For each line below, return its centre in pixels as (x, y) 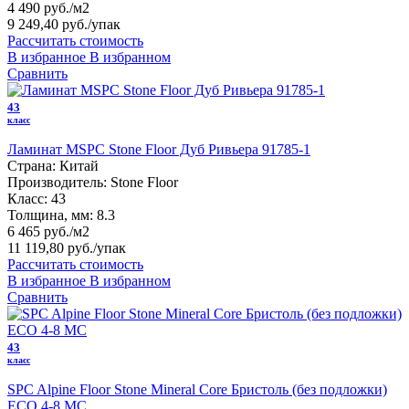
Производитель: (57, 182)
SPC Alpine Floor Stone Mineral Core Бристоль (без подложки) (197, 389)
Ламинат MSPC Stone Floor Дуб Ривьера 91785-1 (159, 149)
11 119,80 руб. (50, 247)
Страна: (31, 165)
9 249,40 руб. (47, 24)
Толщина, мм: (50, 215)
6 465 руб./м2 (48, 231)
